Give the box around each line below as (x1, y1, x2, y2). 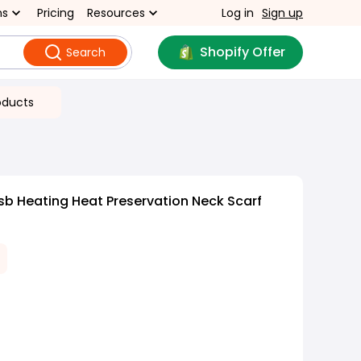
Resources (87, 5, 145, 21)
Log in (222, 5, 254, 21)
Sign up (262, 5, 303, 21)
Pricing (37, 5, 74, 21)
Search (65, 44, 106, 60)
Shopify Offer (199, 43, 285, 61)
